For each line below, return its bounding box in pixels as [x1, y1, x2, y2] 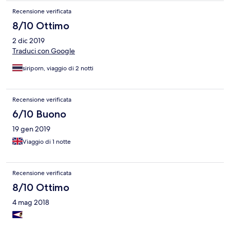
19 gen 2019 [12, 124, 50, 134]
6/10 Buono [12, 108, 66, 121]
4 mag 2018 [12, 198, 49, 207]
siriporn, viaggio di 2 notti [23, 64, 93, 73]
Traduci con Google [12, 46, 75, 56]
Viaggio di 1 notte [23, 138, 71, 146]
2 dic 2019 [12, 36, 45, 46]
